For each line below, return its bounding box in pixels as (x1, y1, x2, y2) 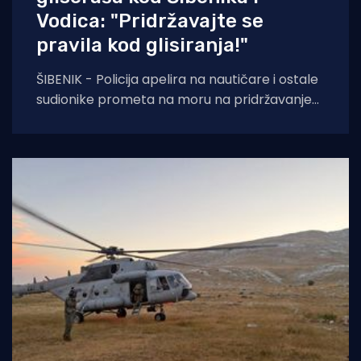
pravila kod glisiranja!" (36, 34, 248, 57)
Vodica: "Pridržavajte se (36, 10, 263, 33)
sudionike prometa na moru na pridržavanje (36, 90, 312, 110)
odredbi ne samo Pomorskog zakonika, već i (36, 110, 313, 130)
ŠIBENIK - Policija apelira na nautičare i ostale (36, 70, 318, 89)
